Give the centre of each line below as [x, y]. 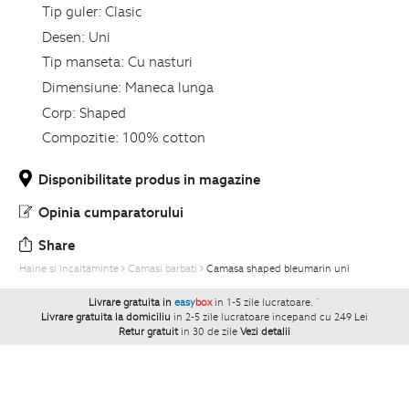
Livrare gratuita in [131, 302]
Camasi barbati [163, 268]
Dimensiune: [82, 86]
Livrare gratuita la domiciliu [106, 316]
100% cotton [163, 137]
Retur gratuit [148, 331]
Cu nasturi [160, 62]
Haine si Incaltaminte [69, 268]
